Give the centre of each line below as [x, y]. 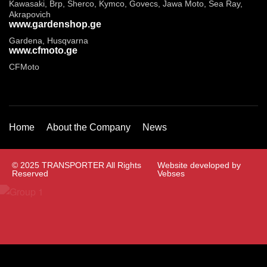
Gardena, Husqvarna [49, 41]
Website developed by [199, 165]
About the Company [89, 128]
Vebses [171, 174]
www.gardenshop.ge [55, 24]
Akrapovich [30, 15]
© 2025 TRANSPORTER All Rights [77, 165]
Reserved [30, 174]
